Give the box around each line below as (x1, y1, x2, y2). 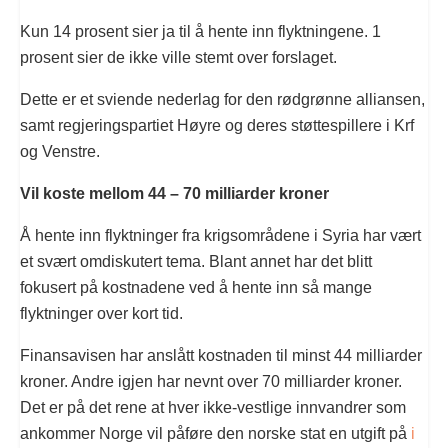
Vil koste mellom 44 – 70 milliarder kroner (20, 184, 329, 202)
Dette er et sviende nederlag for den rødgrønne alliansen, (20, 90, 425, 108)
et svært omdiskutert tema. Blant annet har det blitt (20, 252, 372, 270)
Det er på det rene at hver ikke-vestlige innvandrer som (20, 398, 406, 416)
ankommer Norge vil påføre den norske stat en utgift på (20, 424, 407, 442)
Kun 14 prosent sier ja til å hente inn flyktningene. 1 (20, 22, 381, 40)
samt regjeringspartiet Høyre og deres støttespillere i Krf (20, 116, 414, 134)
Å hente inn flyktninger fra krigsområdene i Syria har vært (20, 226, 421, 244)
